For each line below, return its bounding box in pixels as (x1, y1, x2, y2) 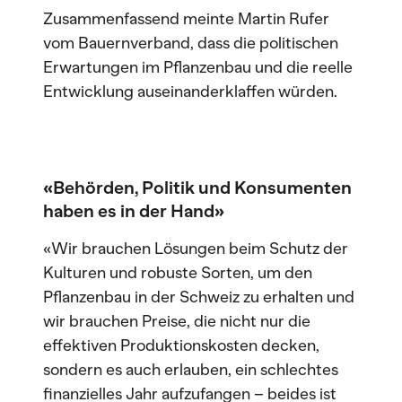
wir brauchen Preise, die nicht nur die (43, 311, 310, 331)
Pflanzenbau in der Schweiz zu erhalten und (43, 287, 354, 307)
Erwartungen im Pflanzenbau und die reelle (43, 57, 353, 77)
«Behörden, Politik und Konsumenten (43, 177, 352, 198)
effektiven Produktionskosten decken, (43, 336, 319, 355)
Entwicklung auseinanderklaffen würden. (43, 82, 337, 101)
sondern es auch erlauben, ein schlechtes (43, 360, 338, 380)
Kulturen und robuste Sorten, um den (43, 263, 312, 283)
